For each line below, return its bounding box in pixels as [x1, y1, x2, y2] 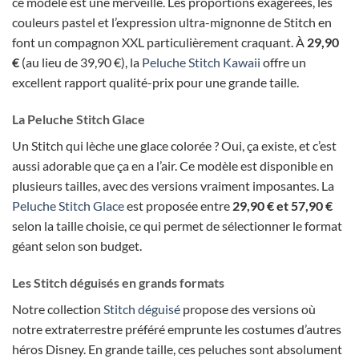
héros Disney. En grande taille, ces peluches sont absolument [12, 341, 342, 357]
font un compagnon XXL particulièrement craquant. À [12, 34, 307, 50]
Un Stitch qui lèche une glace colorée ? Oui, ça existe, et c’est [12, 138, 337, 154]
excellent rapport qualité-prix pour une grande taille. [12, 75, 299, 91]
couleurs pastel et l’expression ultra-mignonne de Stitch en [12, 14, 332, 30]
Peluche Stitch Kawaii [142, 54, 260, 71]
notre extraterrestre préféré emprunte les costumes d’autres [12, 321, 341, 337]
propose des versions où [180, 301, 316, 317]
